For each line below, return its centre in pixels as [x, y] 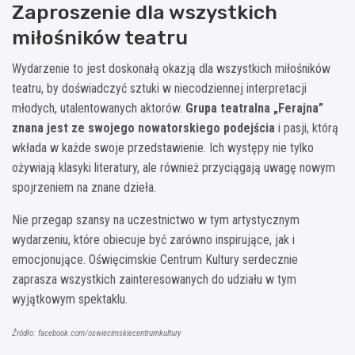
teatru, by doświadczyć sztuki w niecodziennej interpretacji [159, 88]
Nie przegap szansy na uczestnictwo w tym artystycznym [156, 219]
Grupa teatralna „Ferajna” [254, 108]
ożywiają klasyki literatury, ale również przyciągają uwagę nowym [174, 167]
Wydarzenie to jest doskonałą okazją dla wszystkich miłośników [171, 68]
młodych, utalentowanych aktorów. [99, 108]
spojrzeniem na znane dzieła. [84, 187]
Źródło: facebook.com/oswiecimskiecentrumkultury [97, 333]
